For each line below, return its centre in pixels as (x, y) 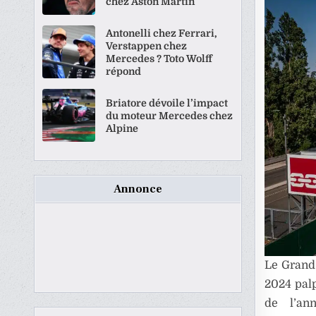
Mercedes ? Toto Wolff (159, 58)
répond (124, 71)
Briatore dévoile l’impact (167, 103)
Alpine (122, 128)
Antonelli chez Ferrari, (162, 33)
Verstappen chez (147, 45)
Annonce (138, 189)
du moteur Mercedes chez (170, 115)
